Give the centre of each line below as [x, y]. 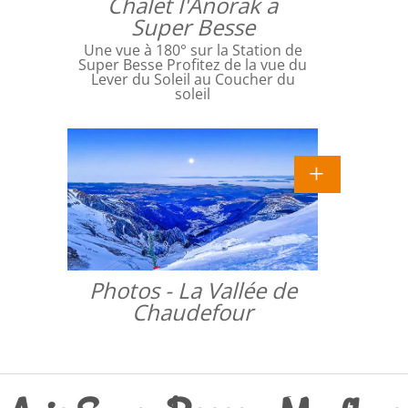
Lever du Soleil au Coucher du [193, 79]
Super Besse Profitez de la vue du [193, 64]
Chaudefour [193, 312]
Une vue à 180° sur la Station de [193, 50]
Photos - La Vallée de [193, 291]
